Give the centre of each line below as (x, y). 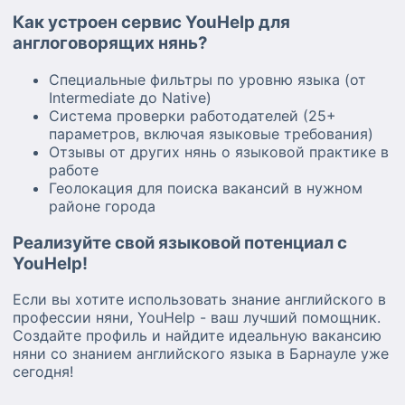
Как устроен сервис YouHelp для (151, 23)
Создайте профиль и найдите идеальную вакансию (197, 336)
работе (74, 170)
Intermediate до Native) (130, 97)
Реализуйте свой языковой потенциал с (180, 242)
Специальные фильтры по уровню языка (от (207, 79)
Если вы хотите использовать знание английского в (199, 300)
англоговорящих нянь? (110, 43)
